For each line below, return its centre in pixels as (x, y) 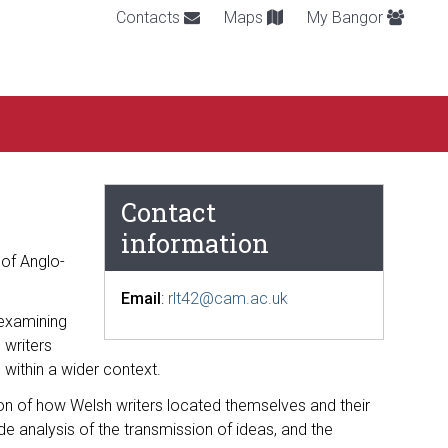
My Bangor (347, 17)
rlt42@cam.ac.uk (228, 298)
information (195, 243)
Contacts (150, 17)
